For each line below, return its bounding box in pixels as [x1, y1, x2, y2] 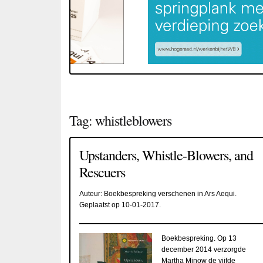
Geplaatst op [79, 200, 122, 209]
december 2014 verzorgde [161, 245, 246, 254]
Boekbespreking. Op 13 [161, 234, 237, 242]
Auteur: [79, 189, 104, 198]
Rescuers [79, 163, 125, 181]
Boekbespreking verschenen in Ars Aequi [104, 189, 235, 198]
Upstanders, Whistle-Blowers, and [79, 146, 253, 164]
